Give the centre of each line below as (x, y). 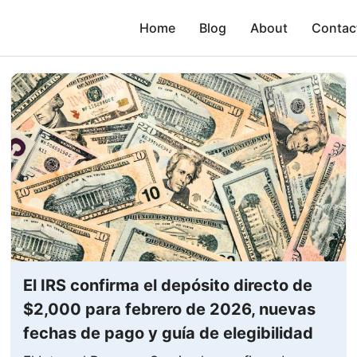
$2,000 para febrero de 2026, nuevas (170, 309)
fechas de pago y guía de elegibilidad (169, 333)
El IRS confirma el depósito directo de (168, 285)
